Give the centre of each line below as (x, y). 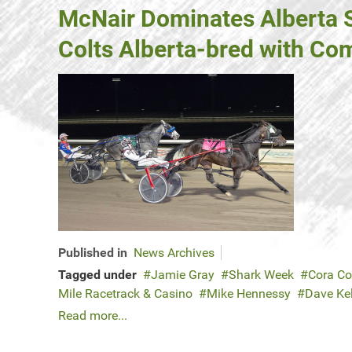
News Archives (174, 253)
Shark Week (261, 275)
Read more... (93, 316)
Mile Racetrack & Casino (125, 294)
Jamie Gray (183, 275)
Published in (93, 253)
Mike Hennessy (249, 294)
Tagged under (97, 275)
